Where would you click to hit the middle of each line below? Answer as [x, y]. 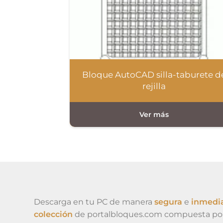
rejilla [154, 86]
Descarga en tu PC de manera [94, 202]
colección [54, 215]
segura [168, 202]
